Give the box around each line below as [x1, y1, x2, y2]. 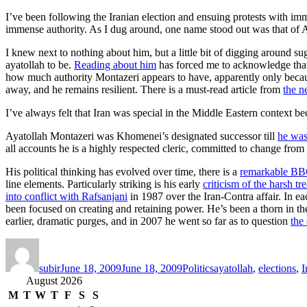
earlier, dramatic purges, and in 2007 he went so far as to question [5, 214, 291, 227]
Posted [60, 237, 88, 249]
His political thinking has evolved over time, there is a [5, 165, 240, 177]
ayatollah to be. [5, 58, 74, 71]
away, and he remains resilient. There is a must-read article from [5, 83, 283, 95]
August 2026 [26, 274, 82, 286]
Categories [182, 237, 228, 249]
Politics [182, 262, 214, 274]
